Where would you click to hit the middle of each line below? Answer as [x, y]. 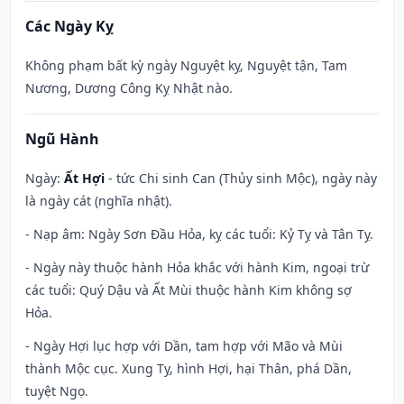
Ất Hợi [84, 179]
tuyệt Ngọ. [57, 391]
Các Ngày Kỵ [69, 27]
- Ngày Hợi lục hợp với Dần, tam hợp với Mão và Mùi [184, 346]
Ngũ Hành [62, 139]
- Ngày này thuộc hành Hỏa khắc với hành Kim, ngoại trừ [197, 268]
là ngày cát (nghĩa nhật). [99, 201]
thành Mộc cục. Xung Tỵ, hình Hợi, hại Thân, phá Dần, [188, 369]
